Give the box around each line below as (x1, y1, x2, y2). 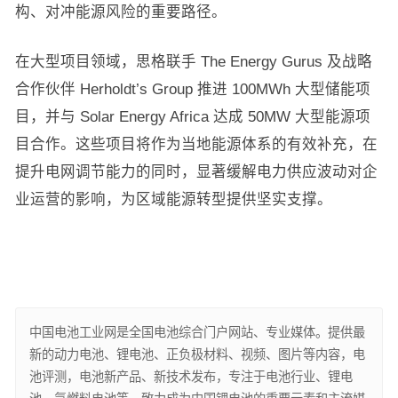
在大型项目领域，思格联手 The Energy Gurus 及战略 (14, 53, 372, 70)
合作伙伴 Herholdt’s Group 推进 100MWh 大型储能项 (14, 81, 370, 98)
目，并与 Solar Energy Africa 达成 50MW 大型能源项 (14, 108, 370, 125)
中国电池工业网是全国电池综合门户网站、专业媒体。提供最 (28, 325, 365, 340)
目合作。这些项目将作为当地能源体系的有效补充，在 (14, 136, 378, 153)
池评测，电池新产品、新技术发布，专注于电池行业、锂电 (28, 370, 353, 385)
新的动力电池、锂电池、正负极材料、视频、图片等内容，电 (28, 347, 365, 362)
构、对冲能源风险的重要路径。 (14, 4, 227, 20)
